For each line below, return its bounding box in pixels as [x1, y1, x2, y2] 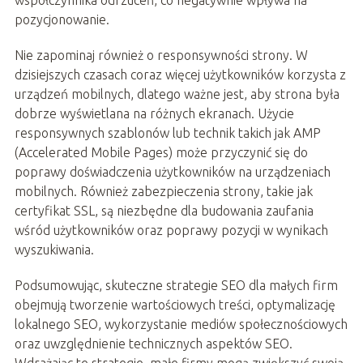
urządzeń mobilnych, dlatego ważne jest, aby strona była [14, 86, 340, 101]
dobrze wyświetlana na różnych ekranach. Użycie [14, 105, 294, 121]
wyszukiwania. [14, 241, 94, 257]
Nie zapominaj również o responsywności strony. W [14, 47, 308, 62]
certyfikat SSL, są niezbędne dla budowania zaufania [14, 203, 314, 218]
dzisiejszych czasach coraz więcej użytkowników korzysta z [14, 66, 346, 82]
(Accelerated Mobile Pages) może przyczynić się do [14, 144, 308, 160]
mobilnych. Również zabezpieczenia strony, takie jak [14, 183, 313, 199]
